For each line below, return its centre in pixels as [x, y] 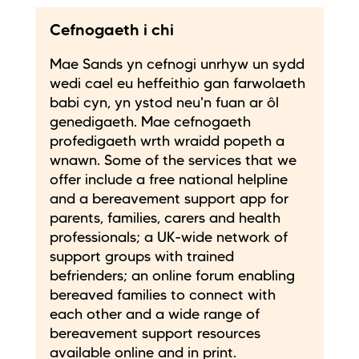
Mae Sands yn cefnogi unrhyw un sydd [177, 65]
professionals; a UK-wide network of [169, 238]
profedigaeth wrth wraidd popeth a [167, 141]
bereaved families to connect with [163, 295]
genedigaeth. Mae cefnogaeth [150, 122]
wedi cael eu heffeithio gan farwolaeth [177, 84]
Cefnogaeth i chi [112, 32]
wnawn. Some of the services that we [173, 161]
